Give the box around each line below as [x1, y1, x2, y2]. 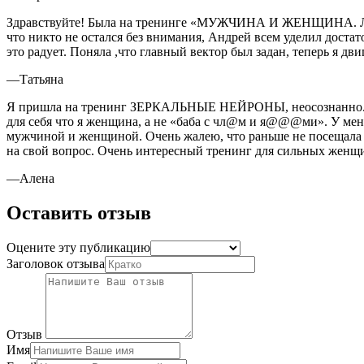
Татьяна [19, 72, 63, 87]
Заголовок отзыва [6, 257, 105, 271]
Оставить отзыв [6, 202, 151, 224]
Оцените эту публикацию [6, 240, 150, 255]
